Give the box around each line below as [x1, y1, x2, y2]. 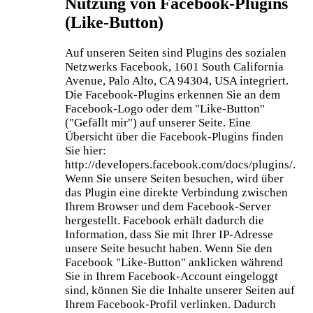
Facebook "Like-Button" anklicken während [65, 255, 283, 269]
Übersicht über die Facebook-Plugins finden [65, 129, 284, 143]
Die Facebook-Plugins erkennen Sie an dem [65, 87, 280, 101]
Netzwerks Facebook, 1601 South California [65, 59, 284, 73]
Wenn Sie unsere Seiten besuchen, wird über [65, 171, 284, 185]
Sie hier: [65, 143, 106, 157]
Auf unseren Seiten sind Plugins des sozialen [65, 45, 286, 59]
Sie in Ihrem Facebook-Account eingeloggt [65, 269, 278, 283]
